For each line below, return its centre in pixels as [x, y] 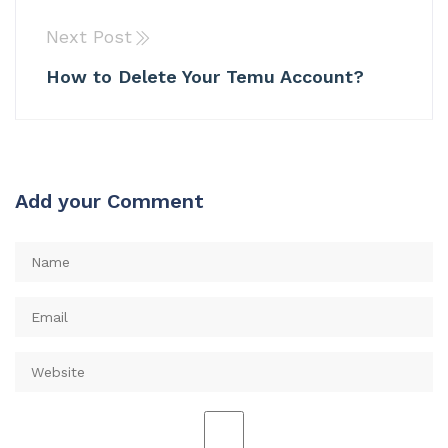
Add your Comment [109, 200]
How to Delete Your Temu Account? [205, 76]
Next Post [89, 37]
